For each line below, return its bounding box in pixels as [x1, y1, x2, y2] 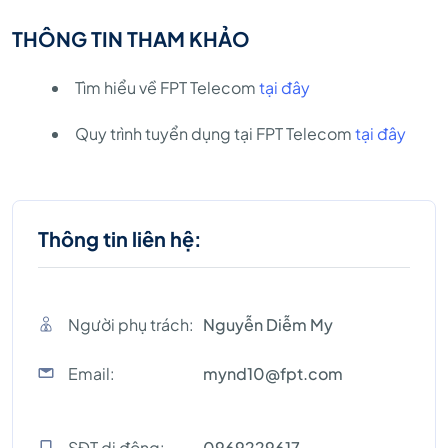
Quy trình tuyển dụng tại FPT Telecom [75, 122, 355, 144]
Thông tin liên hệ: [38, 225, 202, 251]
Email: [68, 362, 115, 384]
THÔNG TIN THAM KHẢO [12, 25, 250, 51]
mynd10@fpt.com [203, 362, 343, 384]
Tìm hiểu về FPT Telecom [75, 76, 259, 98]
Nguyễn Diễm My [203, 313, 333, 335]
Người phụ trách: [68, 313, 194, 335]
